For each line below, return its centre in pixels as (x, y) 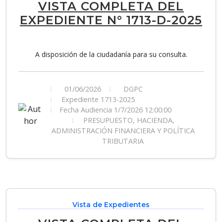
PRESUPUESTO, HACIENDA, (128, 120)
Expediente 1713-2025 (97, 99)
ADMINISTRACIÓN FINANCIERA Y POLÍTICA (123, 131)
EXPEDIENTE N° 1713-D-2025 (111, 20)
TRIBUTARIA (123, 141)
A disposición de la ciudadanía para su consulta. (111, 54)
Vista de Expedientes (111, 205)
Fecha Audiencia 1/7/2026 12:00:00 (115, 110)
